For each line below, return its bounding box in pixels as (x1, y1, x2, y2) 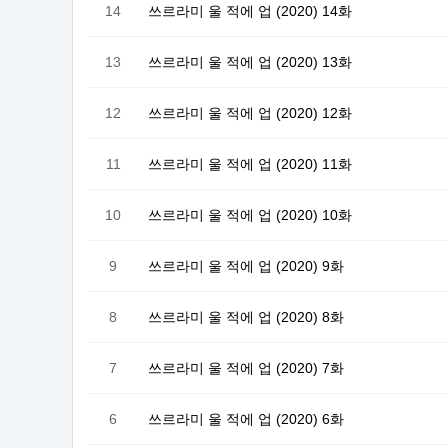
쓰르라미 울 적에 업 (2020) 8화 (148, 308, 344, 325)
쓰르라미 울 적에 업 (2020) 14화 (148, 2, 352, 19)
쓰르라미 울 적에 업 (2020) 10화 (148, 206, 352, 223)
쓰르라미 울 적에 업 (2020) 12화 (148, 104, 352, 121)
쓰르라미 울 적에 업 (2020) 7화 (148, 359, 344, 376)
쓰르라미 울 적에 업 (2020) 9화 (148, 257, 344, 274)
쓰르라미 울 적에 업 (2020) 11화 (148, 155, 352, 172)
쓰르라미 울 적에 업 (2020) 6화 (148, 410, 344, 427)
